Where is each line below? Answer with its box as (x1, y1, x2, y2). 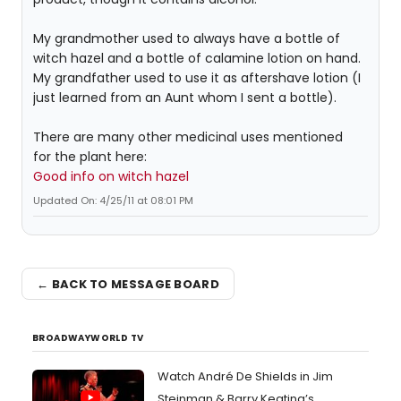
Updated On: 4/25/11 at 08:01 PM (33, 193, 193, 209)
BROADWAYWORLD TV (32, 331, 144, 346)
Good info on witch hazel (33, 167, 189, 186)
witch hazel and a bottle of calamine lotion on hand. (33, 49, 361, 68)
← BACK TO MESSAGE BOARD (37, 275, 219, 293)
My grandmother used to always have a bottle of (33, 30, 340, 48)
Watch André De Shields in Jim (158, 368, 333, 386)
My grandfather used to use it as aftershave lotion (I (33, 69, 361, 88)
